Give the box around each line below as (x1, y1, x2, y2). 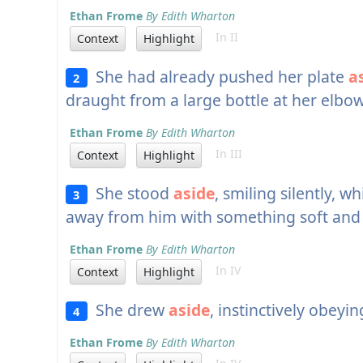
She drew (87, 299, 169, 322)
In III (206, 146, 242, 162)
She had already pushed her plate (87, 66, 348, 88)
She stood (87, 182, 173, 205)
